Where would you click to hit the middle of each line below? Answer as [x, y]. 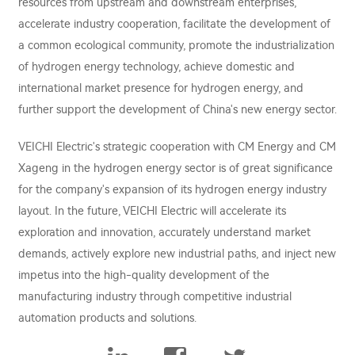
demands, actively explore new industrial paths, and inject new [177, 254]
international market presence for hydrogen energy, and [161, 88]
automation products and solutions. [107, 318]
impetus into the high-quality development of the [144, 275]
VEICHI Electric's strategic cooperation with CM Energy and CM [177, 147]
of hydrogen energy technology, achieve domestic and [157, 67]
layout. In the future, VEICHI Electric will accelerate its [152, 211]
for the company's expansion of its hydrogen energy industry [172, 189]
